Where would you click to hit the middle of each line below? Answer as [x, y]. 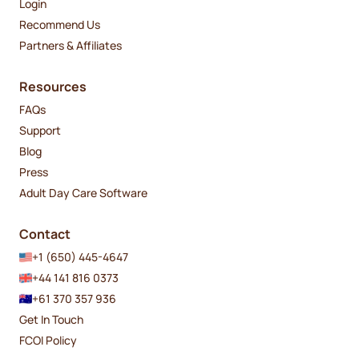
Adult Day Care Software [83, 192]
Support [40, 130]
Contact [45, 234]
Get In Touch [51, 319]
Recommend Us [60, 24]
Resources [53, 87]
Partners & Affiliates [71, 45]
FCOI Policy [48, 340]
